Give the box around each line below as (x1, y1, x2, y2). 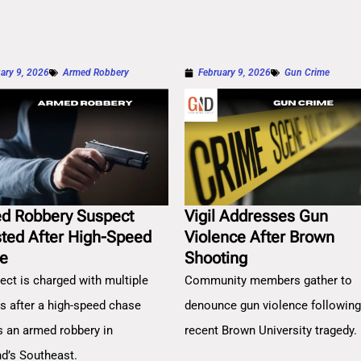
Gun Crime (284, 67, 330, 79)
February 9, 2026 (198, 67, 272, 79)
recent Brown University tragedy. (185, 322, 358, 338)
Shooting (185, 247, 248, 268)
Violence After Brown (185, 226, 335, 247)
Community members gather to (185, 272, 353, 288)
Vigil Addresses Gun (185, 205, 329, 226)
